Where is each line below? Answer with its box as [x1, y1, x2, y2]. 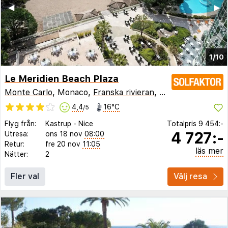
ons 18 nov [45, 130, 82, 138]
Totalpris [167, 120, 198, 128]
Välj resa [174, 172, 207, 182]
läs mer [195, 146, 223, 156]
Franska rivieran [93, 88, 154, 98]
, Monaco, [52, 88, 93, 98]
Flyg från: [5, 120, 36, 128]
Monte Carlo [5, 88, 52, 98]
